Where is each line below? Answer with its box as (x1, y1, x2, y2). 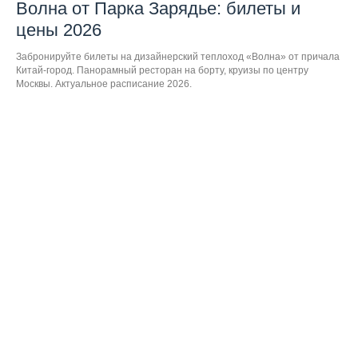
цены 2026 (16, 20, 101, 41)
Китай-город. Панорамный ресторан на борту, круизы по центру (16, 65, 308, 77)
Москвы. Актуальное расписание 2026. (16, 78, 192, 90)
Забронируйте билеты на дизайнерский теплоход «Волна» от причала (16, 51, 340, 63)
